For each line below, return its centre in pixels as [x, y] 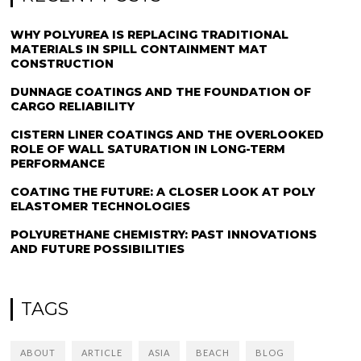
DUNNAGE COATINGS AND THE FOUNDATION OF [161, 92]
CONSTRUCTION [62, 64]
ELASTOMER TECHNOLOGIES [101, 206]
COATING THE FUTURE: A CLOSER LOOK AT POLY [163, 192]
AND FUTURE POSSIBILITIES [98, 249]
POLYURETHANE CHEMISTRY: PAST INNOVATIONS [164, 234]
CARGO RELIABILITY [73, 106]
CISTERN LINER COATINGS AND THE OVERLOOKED [168, 135]
